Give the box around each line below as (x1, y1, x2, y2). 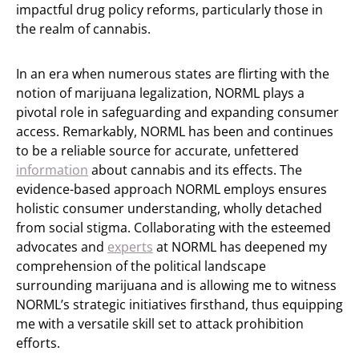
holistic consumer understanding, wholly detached (16, 199, 322, 217)
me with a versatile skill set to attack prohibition (16, 314, 304, 333)
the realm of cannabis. (16, 19, 151, 38)
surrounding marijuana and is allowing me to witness (16, 276, 337, 294)
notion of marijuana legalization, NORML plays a (16, 83, 305, 102)
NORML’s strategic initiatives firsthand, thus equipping (16, 295, 343, 313)
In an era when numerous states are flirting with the (16, 64, 329, 83)
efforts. (16, 333, 60, 352)
